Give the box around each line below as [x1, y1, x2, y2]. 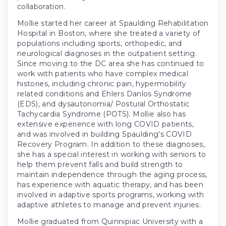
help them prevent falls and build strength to [17, 159, 183, 169]
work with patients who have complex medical [17, 69, 189, 78]
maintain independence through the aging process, [17, 169, 207, 179]
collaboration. [17, 2, 68, 11]
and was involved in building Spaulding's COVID [17, 129, 192, 139]
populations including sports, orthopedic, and [17, 38, 182, 48]
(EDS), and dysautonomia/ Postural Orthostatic [17, 99, 190, 108]
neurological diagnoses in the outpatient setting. [17, 48, 197, 58]
